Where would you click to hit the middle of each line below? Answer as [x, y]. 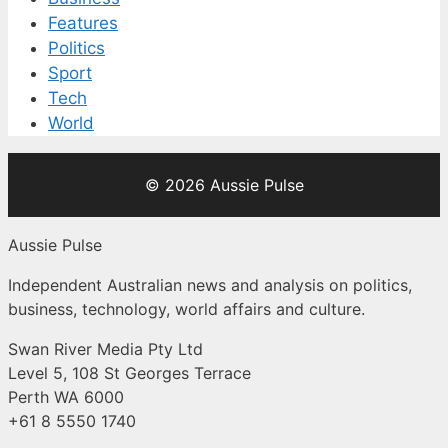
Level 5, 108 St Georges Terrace [129, 372]
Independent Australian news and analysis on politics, [210, 284]
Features [83, 22]
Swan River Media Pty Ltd [105, 348]
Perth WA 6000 [66, 396]
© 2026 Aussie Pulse [224, 184]
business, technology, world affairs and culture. [186, 308]
